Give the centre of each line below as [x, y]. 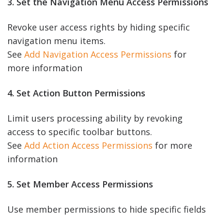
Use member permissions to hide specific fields [107, 209]
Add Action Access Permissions [88, 145]
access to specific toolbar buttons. [80, 132]
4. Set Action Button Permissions [76, 93]
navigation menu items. [56, 40]
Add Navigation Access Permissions [98, 54]
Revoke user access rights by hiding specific [99, 27]
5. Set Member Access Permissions [80, 184]
